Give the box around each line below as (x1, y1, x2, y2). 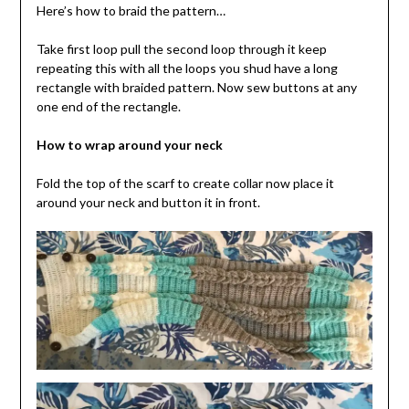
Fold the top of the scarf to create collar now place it (36, 174, 334, 191)
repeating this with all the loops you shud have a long (36, 59, 338, 76)
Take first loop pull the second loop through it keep (36, 40, 327, 57)
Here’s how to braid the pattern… (36, 2, 225, 18)
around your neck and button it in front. (36, 194, 260, 210)
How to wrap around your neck (36, 136, 223, 152)
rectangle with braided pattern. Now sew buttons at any (36, 79, 357, 95)
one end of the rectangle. (36, 98, 181, 114)
